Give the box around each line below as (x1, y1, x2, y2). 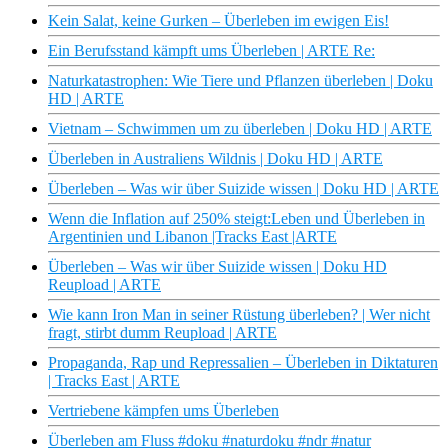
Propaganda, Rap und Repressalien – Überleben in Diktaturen (48, 354, 438, 372)
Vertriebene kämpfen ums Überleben (48, 402, 279, 420)
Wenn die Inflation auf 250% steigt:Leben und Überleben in (48, 210, 425, 228)
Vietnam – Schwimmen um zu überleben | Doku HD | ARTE (48, 120, 432, 138)
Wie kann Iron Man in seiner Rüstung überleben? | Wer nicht (48, 306, 430, 324)
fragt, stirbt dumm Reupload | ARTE (48, 324, 277, 342)
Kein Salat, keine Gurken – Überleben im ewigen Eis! (48, 12, 389, 30)
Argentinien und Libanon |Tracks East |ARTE (48, 228, 337, 246)
